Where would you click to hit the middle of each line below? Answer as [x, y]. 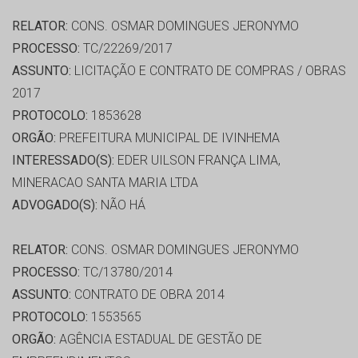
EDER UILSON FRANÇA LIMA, [197, 161]
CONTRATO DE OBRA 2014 [148, 295]
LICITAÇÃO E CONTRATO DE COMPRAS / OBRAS [209, 71]
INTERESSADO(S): [63, 161]
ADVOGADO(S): [55, 205]
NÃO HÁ [121, 205]
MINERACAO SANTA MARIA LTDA [105, 183]
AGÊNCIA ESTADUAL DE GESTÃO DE [159, 340]
